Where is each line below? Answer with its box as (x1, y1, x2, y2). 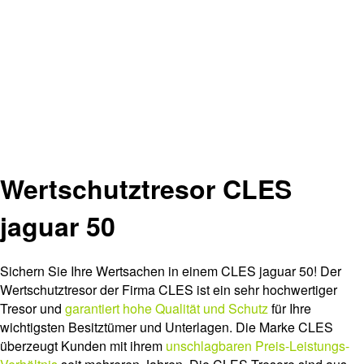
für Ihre (268, 299, 311, 318)
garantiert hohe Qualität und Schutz (62, 299, 268, 318)
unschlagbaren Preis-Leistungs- (166, 336, 349, 356)
